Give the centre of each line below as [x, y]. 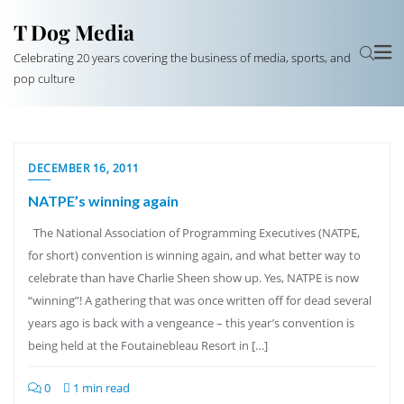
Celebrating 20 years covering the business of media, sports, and [182, 58]
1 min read [100, 388]
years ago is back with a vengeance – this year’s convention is [191, 323]
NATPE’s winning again [103, 201]
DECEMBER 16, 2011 [84, 168]
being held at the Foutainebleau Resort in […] [148, 345]
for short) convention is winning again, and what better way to [194, 255]
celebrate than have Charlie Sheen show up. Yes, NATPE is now [193, 278]
